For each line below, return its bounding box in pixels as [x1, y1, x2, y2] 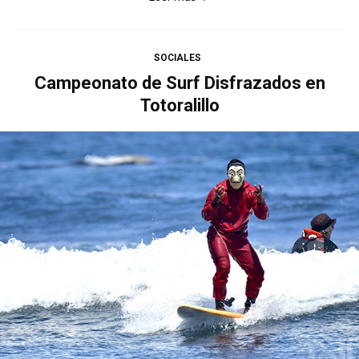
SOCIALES [154, 51, 201, 63]
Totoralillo [139, 95, 220, 115]
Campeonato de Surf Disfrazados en [34, 72, 325, 93]
